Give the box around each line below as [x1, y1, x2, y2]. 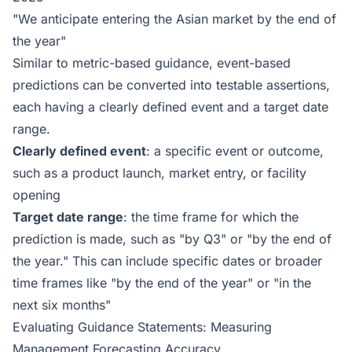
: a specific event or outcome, [146, 143, 324, 159]
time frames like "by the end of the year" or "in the [13, 275, 311, 291]
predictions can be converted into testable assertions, [13, 77, 330, 93]
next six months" [13, 297, 111, 313]
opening [13, 187, 60, 203]
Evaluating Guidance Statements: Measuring [13, 319, 272, 335]
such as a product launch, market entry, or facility [13, 165, 306, 181]
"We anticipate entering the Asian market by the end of [13, 11, 336, 27]
